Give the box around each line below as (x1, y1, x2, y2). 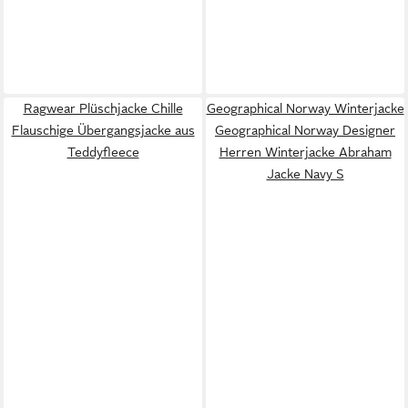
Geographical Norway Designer (215, 122, 395, 138)
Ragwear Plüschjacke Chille (23, 100, 183, 116)
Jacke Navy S (266, 166, 344, 181)
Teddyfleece (66, 144, 139, 159)
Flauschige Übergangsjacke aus (11, 122, 195, 138)
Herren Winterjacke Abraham (219, 144, 392, 159)
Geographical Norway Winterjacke (206, 100, 404, 116)
